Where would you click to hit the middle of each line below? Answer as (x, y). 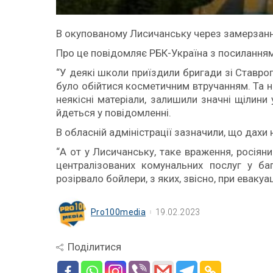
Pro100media (119, 212)
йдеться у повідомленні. (114, 113)
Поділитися (94, 247)
